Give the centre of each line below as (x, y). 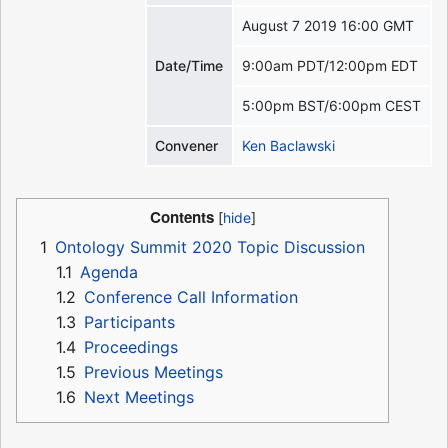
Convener (187, 146)
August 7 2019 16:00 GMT (328, 26)
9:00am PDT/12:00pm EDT (330, 66)
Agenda (109, 272)
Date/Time (189, 66)
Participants (129, 322)
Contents (181, 217)
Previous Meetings (153, 372)
